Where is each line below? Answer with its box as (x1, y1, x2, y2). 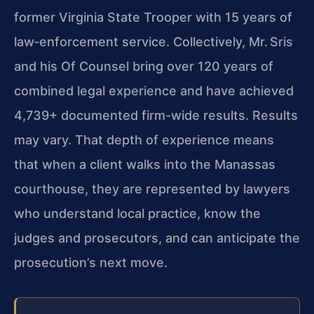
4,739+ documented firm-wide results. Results (14, 108, 298, 123)
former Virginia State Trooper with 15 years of (14, 10, 292, 25)
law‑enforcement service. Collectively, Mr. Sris (14, 34, 293, 50)
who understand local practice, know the (14, 206, 261, 221)
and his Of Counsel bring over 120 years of (14, 59, 273, 74)
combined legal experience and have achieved (14, 83, 294, 99)
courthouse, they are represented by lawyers (14, 182, 290, 197)
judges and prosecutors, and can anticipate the (14, 231, 300, 246)
